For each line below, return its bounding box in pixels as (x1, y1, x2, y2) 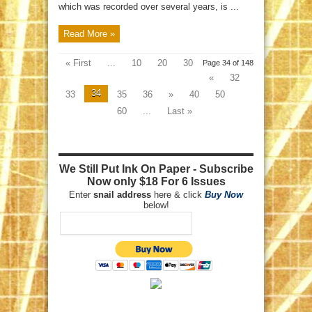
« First (65, 58, 91, 69)
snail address (93, 189, 151, 201)
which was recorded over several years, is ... (58, 1, 239, 13)
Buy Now (205, 189, 243, 201)
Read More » (63, 29, 115, 40)
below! (143, 200, 169, 211)
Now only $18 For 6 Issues (86, 175, 226, 188)
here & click (151, 189, 205, 201)
